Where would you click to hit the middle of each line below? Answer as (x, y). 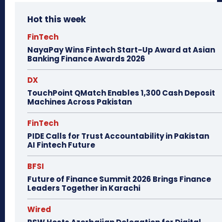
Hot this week (56, 20)
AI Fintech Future (61, 145)
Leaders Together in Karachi (84, 188)
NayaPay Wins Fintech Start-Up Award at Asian (121, 50)
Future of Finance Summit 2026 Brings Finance (119, 179)
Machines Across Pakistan (80, 102)
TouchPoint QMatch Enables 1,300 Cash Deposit (121, 93)
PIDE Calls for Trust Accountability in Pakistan (118, 136)
